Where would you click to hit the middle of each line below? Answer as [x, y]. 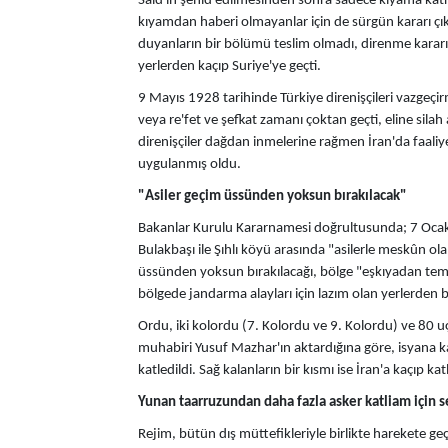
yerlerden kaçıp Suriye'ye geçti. [229, 66]
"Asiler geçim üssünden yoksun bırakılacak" [272, 196]
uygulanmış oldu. [189, 164]
